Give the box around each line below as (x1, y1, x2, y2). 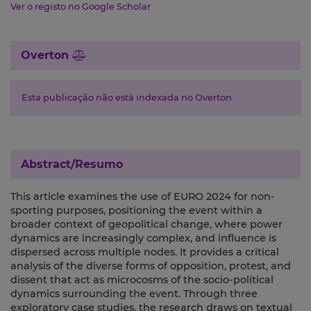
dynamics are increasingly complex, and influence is (10, 232, 276, 245)
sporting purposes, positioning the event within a (10, 204, 262, 217)
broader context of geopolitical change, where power (10, 218, 283, 231)
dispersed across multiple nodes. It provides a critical (10, 246, 279, 259)
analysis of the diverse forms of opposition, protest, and (10, 260, 291, 273)
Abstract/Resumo (21, 158, 123, 171)
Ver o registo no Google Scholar (10, 1, 151, 12)
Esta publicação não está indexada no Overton (22, 92, 232, 103)
